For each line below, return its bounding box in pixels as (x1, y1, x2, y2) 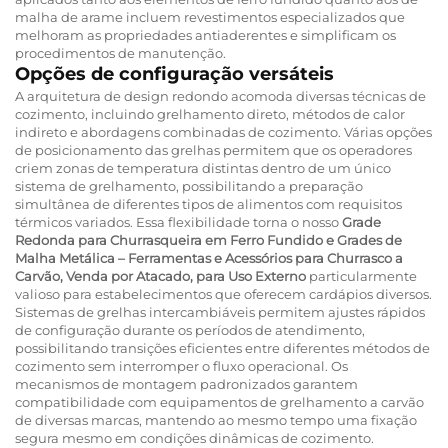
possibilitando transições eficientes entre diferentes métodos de (15, 339, 430, 356)
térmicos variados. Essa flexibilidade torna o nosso (15, 213, 342, 230)
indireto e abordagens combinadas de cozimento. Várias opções (15, 123, 432, 140)
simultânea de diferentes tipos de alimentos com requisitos (15, 195, 402, 212)
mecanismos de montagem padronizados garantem (15, 375, 358, 392)
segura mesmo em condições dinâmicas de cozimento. (15, 429, 374, 446)
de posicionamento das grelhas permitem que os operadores (15, 141, 412, 158)
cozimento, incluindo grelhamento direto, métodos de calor (15, 105, 405, 122)
